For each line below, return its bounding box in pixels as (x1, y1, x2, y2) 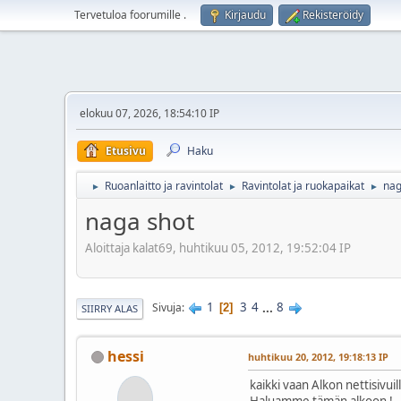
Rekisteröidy (303, 7, 363, 22)
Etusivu (106, 143, 146, 158)
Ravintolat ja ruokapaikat (242, 178, 364, 193)
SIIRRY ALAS (81, 301, 138, 315)
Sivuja (152, 300, 182, 316)
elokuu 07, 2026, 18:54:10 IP (80, 106, 219, 121)
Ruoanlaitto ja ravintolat (105, 178, 223, 193)
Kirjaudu (225, 7, 266, 22)
